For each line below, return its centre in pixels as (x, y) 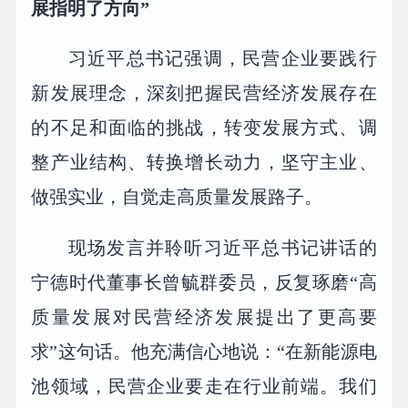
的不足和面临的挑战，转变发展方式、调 (204, 128)
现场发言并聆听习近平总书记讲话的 (223, 248)
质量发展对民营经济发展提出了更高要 (204, 317)
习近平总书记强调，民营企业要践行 (223, 59)
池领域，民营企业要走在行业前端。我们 (204, 387)
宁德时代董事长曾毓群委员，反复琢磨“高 (204, 283)
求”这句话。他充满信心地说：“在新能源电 (204, 352)
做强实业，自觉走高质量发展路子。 (177, 197)
